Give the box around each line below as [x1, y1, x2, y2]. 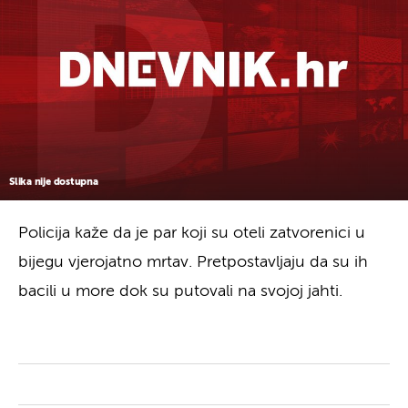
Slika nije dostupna [9, 176, 98, 187]
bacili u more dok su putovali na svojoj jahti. [18, 282, 342, 300]
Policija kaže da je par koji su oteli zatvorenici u [18, 224, 365, 241]
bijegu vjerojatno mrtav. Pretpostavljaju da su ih [18, 253, 368, 270]
